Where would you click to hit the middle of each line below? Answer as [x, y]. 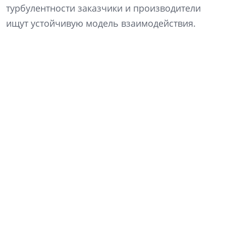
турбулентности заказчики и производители [103, 8]
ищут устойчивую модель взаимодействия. [101, 23]
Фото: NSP [204, 213]
